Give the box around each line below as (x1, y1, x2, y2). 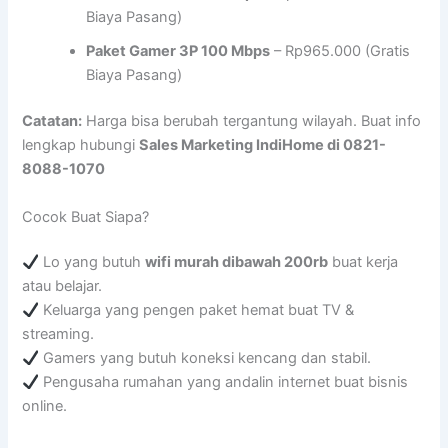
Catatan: (22, 112, 83, 131)
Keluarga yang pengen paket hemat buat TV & (39, 301, 355, 320)
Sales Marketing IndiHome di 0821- (139, 136, 387, 155)
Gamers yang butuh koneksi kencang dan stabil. (39, 349, 372, 368)
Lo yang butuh (39, 253, 146, 272)
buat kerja (328, 253, 399, 272)
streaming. (22, 325, 95, 344)
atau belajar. (22, 277, 103, 296)
